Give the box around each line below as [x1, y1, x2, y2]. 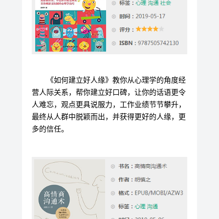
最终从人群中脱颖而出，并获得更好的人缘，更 [31, 112, 186, 121]
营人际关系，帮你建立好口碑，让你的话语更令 [31, 88, 186, 96]
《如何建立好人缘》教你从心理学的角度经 [46, 75, 186, 84]
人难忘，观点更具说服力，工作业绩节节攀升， [31, 100, 186, 109]
